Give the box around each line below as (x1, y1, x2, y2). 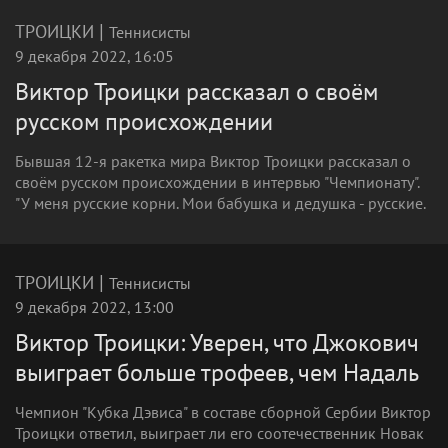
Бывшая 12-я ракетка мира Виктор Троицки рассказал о (15, 151, 411, 171)
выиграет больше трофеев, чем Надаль (15, 357, 419, 388)
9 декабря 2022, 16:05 (15, 46, 174, 66)
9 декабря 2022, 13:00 (15, 297, 174, 317)
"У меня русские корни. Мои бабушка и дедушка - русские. (15, 193, 426, 213)
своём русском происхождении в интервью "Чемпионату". (15, 172, 419, 192)
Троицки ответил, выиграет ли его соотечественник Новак (15, 423, 424, 443)
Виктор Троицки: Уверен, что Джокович (15, 327, 419, 358)
